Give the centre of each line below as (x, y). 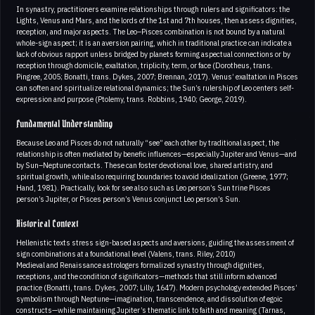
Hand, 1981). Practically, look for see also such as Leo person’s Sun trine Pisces (143, 187)
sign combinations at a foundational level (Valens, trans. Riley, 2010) (126, 253)
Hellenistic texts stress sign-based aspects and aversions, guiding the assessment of (155, 242)
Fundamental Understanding (64, 124)
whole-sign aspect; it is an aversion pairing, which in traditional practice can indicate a (154, 43)
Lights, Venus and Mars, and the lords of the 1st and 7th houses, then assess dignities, (156, 20)
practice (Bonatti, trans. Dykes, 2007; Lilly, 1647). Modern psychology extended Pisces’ (157, 287)
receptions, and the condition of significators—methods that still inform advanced (147, 276)
